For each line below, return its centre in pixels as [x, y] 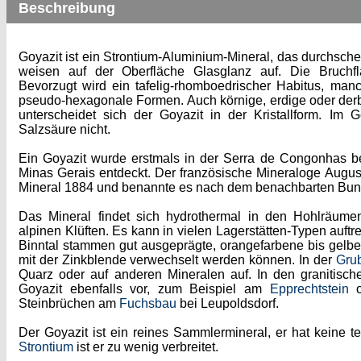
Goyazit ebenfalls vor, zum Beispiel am [144, 289]
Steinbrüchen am [69, 303]
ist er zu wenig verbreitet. [146, 347]
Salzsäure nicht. [64, 129]
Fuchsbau [148, 303]
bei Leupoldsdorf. [228, 303]
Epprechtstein [309, 289]
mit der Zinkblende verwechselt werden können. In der [177, 260]
